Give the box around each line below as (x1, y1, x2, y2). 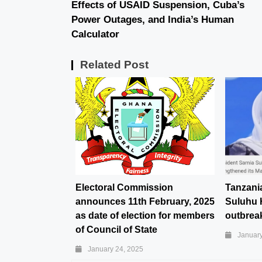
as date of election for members (75, 210, 215, 220)
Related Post (80, 58, 149, 71)
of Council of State (75, 224, 157, 235)
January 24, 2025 (88, 244, 143, 253)
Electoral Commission (75, 182, 173, 192)
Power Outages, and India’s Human (71, 14, 234, 26)
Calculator (71, 29, 119, 40)
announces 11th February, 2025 (75, 196, 215, 206)
